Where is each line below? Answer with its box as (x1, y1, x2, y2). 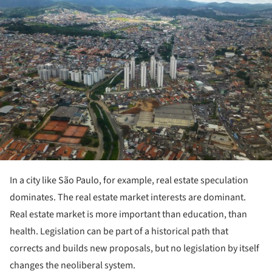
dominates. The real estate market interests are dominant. (10, 190, 246, 204)
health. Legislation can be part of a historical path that (10, 224, 228, 238)
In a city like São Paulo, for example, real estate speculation (10, 173, 248, 187)
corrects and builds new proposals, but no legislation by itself (10, 241, 259, 255)
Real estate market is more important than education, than (10, 207, 247, 221)
